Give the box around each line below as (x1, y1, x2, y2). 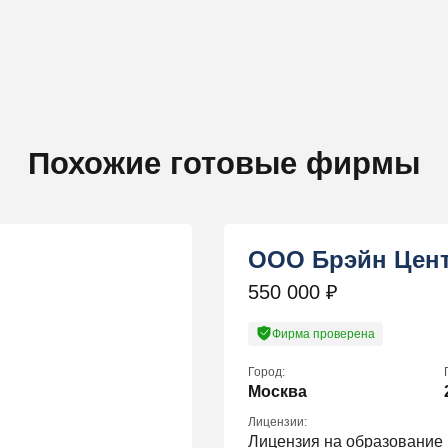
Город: (248, 365, 285, 380)
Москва (248, 383, 307, 401)
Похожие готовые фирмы (28, 146, 420, 182)
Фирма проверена (272, 327, 375, 342)
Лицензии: (248, 415, 307, 430)
